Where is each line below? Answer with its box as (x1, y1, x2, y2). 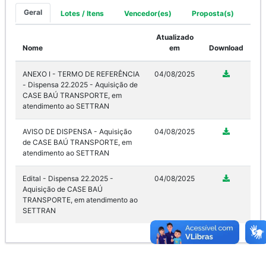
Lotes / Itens (60, 8, 104, 18)
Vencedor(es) (123, 8, 172, 18)
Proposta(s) (191, 8, 234, 18)
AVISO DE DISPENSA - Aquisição (23, 126, 132, 136)
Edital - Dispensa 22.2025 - (23, 173, 113, 183)
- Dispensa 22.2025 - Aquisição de (23, 80, 138, 89)
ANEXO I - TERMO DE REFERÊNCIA (23, 69, 140, 78)
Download (209, 43, 243, 52)
